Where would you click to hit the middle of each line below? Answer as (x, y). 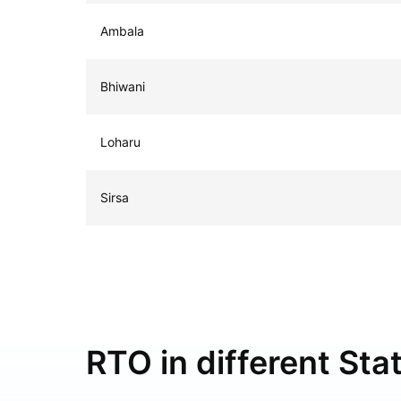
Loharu (120, 141)
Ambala (122, 30)
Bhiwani (123, 86)
